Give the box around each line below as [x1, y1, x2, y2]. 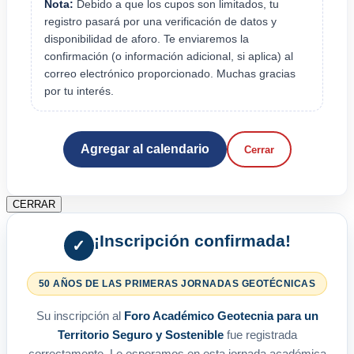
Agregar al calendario [80, 142, 209, 156]
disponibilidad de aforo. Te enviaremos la [44, 32, 249, 46]
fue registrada [223, 328, 297, 342]
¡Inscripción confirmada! [93, 232, 291, 250]
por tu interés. [44, 85, 114, 98]
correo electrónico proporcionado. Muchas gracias [44, 67, 296, 81]
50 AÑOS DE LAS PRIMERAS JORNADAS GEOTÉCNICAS [38, 278, 316, 290]
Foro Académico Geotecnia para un [123, 309, 318, 323]
